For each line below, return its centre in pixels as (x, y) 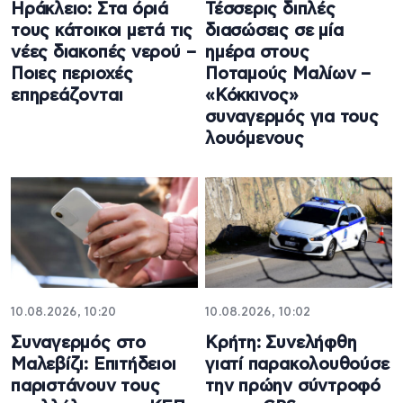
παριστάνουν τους (85, 387)
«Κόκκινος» (252, 95)
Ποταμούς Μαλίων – (288, 74)
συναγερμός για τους (292, 117)
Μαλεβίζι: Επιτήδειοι (94, 365)
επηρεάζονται (67, 95)
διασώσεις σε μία (274, 31)
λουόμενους (255, 139)
